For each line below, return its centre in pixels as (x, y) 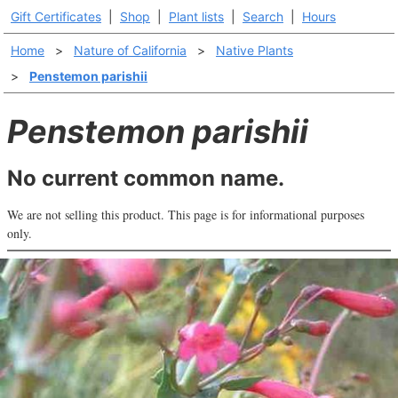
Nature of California (130, 50)
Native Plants (255, 50)
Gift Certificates (56, 16)
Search (263, 16)
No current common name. (146, 178)
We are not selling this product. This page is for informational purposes (186, 215)
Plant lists (196, 16)
